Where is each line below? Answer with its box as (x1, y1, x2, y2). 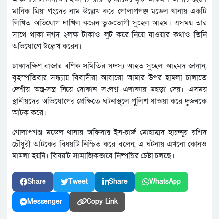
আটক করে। (12, 108, 46, 119)
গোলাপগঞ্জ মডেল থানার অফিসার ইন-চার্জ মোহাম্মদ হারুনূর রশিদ (12, 127, 207, 138)
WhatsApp (149, 177, 181, 187)
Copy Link (87, 197, 118, 207)
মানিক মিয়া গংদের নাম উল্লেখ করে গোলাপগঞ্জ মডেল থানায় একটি (12, 6, 207, 17)
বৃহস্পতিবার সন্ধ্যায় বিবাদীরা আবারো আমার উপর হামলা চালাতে (12, 72, 207, 84)
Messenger (27, 197, 62, 207)
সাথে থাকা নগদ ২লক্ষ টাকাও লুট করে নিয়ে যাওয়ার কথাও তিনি (12, 29, 207, 41)
